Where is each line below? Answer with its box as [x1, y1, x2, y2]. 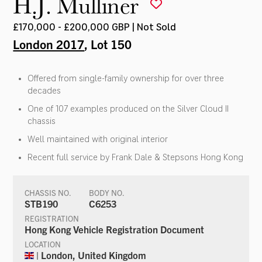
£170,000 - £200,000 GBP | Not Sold [13, 21, 177, 32]
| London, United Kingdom [34, 249, 147, 261]
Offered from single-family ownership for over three [27, 73, 225, 83]
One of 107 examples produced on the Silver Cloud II [27, 104, 229, 113]
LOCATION [25, 239, 61, 249]
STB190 [25, 197, 58, 209]
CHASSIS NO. [25, 187, 72, 198]
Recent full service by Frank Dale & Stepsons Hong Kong [27, 152, 244, 162]
